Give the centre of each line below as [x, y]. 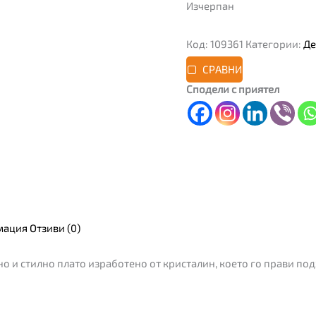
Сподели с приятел [233, 89]
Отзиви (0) [55, 228]
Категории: [274, 43]
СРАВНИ [222, 69]
